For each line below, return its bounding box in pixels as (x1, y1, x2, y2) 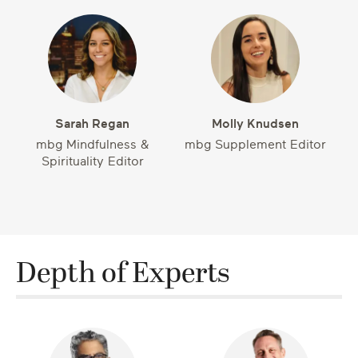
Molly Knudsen (212, 117, 299, 131)
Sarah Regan (55, 117, 129, 131)
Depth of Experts (16, 259, 229, 291)
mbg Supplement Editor (185, 137, 326, 152)
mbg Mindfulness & (35, 137, 149, 152)
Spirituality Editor (41, 154, 144, 169)
